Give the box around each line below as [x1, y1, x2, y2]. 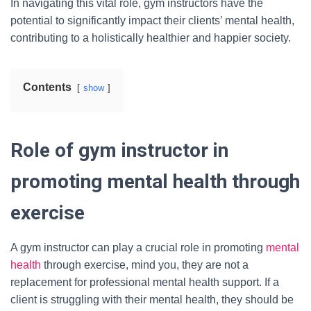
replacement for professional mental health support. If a [10, 276, 279, 288]
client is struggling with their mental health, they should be [10, 294, 294, 305]
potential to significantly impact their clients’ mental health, [10, 15, 294, 26]
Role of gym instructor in [10, 139, 228, 162]
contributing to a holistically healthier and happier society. [10, 32, 291, 44]
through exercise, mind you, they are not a [41, 259, 249, 271]
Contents [23, 81, 72, 93]
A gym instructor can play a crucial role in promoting [10, 242, 266, 253]
